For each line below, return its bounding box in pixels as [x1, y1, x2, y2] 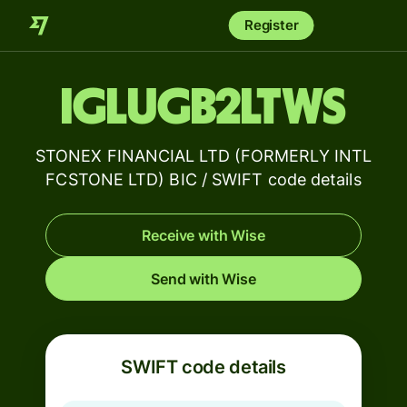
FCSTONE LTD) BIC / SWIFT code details [45, 170, 362, 189]
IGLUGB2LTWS [61, 83, 346, 134]
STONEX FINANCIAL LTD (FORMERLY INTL [35, 146, 372, 165]
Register [243, 16, 299, 34]
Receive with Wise [142, 226, 265, 244]
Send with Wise [151, 270, 256, 288]
